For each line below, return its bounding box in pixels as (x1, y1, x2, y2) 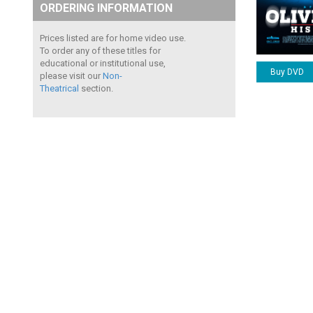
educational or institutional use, (40, 58, 166, 68)
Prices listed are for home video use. (40, 33, 186, 43)
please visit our (40, 71, 103, 81)
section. (79, 83, 113, 94)
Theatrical (40, 83, 79, 94)
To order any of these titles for (40, 45, 161, 56)
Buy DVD (270, 66, 306, 77)
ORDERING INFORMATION (40, 1, 173, 15)
